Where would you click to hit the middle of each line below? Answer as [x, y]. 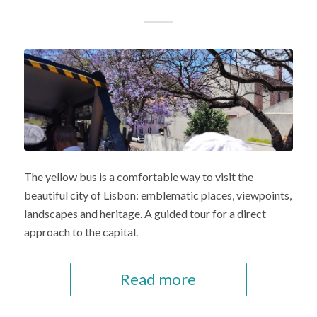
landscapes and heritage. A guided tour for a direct [145, 213]
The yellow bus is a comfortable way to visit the [138, 176]
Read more [158, 279]
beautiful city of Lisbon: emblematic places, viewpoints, [157, 195]
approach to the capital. [81, 231]
